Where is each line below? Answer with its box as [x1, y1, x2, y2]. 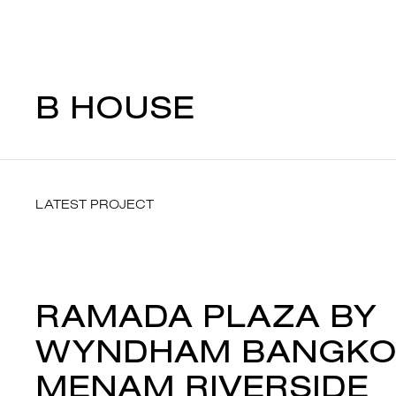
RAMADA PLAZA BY [35, 294, 377, 336]
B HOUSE [35, 86, 194, 127]
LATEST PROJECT [35, 195, 154, 213]
